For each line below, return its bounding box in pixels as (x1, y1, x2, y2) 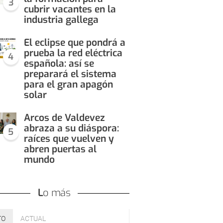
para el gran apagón (23, 78, 113, 91)
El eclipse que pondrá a (23, 36, 125, 49)
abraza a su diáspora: (23, 122, 119, 134)
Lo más (43, 186, 71, 200)
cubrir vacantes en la (23, 3, 116, 15)
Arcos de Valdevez (23, 111, 105, 124)
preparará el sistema (23, 68, 116, 80)
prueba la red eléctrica (23, 47, 122, 59)
